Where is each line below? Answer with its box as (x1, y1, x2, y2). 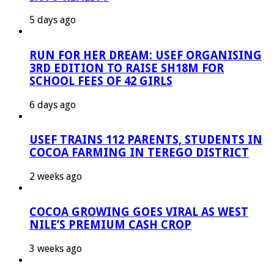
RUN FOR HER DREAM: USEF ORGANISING (29, 49, 262, 62)
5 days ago (29, 14, 76, 26)
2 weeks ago (29, 171, 82, 183)
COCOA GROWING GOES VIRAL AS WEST (29, 205, 248, 218)
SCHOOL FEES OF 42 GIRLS (29, 75, 172, 87)
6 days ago (29, 98, 76, 111)
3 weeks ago (29, 242, 82, 254)
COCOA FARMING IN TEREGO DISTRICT (29, 146, 249, 160)
